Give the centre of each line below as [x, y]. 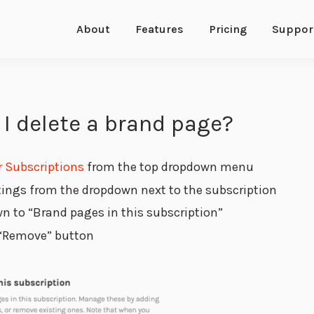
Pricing [228, 29]
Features [160, 29]
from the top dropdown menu [169, 167]
